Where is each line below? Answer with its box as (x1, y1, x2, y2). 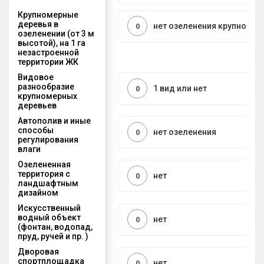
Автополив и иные (18, 115, 91, 126)
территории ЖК (18, 57, 78, 67)
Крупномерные (18, 9, 78, 19)
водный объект (18, 212, 81, 222)
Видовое (18, 72, 54, 82)
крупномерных (18, 91, 77, 101)
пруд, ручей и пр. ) (18, 231, 88, 241)
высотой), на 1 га (18, 38, 85, 48)
